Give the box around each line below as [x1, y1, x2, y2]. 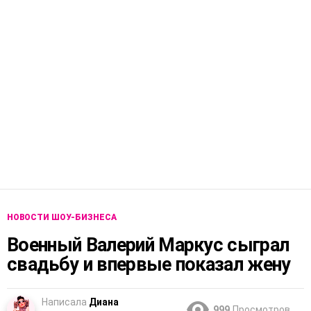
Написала [42, 296, 87, 308]
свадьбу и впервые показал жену [7, 253, 291, 276]
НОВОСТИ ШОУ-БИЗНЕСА [7, 212, 117, 223]
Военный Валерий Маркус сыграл [7, 234, 289, 257]
